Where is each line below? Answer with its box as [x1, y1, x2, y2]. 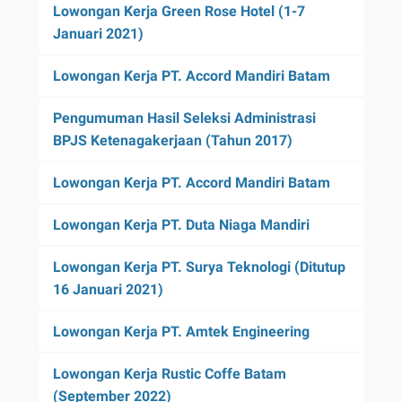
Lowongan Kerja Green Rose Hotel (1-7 [52, 2, 305, 20]
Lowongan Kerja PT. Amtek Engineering [52, 322, 310, 340]
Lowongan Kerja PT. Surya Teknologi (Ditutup [52, 258, 345, 275]
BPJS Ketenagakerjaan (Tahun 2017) [52, 131, 293, 149]
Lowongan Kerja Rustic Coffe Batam [52, 364, 286, 382]
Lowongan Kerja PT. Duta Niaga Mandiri [52, 215, 310, 233]
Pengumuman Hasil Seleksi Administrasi [52, 109, 316, 127]
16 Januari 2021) [52, 280, 163, 298]
